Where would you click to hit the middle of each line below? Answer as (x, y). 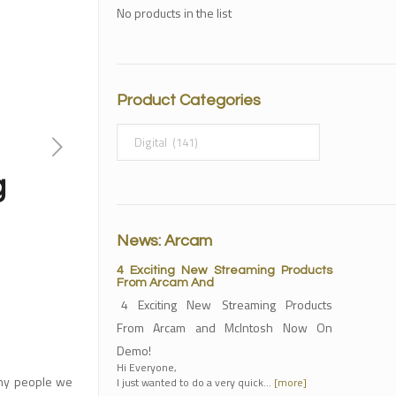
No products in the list (174, 13)
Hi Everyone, (146, 367)
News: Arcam (164, 241)
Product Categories (188, 100)
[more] (290, 382)
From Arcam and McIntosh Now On (224, 327)
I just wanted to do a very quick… (195, 382)
